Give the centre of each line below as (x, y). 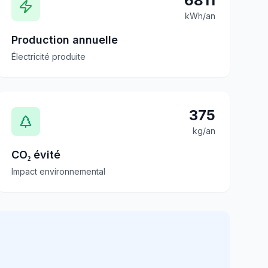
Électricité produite (48, 57)
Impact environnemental (58, 171)
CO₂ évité (36, 155)
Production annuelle (64, 40)
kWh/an (200, 16)
